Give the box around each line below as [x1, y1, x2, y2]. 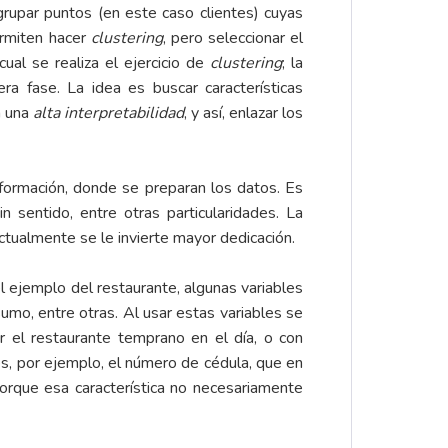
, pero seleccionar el [162, 27, 304, 50]
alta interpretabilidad [32, 102, 184, 125]
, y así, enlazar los [183, 102, 304, 125]
